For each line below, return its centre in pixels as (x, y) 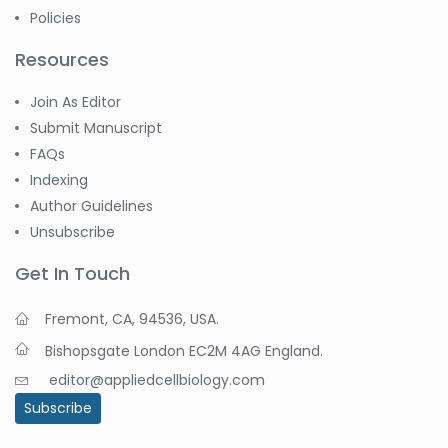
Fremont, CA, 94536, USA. (132, 319)
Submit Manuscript (96, 128)
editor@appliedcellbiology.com (157, 380)
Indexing (59, 180)
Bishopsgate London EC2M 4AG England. (184, 351)
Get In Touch (72, 274)
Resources (62, 60)
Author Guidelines (91, 206)
